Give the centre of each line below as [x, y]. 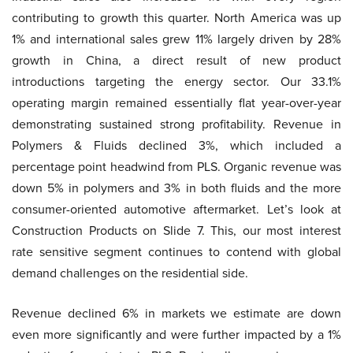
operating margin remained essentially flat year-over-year [176, 103]
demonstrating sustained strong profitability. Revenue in [176, 124]
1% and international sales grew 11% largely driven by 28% [176, 39]
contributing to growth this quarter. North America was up [176, 18]
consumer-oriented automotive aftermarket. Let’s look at [176, 209]
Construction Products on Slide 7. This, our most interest [176, 230]
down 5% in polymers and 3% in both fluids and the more [176, 188]
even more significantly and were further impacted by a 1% [176, 334]
